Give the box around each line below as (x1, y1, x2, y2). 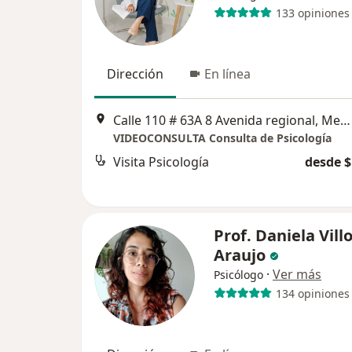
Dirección (107, 65, 163, 82)
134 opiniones (275, 285, 350, 301)
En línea (204, 65, 251, 82)
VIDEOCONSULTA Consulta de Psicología (113, 130, 332, 146)
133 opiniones (275, 5, 350, 20)
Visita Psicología (113, 153, 209, 171)
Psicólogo (214, 267, 263, 282)
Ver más (273, 266, 321, 283)
